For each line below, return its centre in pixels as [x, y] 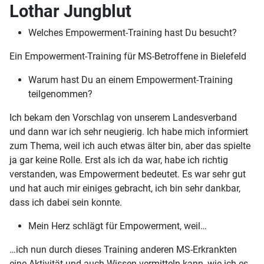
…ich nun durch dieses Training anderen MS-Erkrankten [123, 250]
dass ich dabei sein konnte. [66, 203]
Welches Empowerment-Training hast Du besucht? [133, 33]
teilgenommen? [60, 94]
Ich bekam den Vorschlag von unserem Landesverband [123, 118]
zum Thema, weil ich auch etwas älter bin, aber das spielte [130, 146]
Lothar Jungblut [70, 11]
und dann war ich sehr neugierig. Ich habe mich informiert [129, 132]
